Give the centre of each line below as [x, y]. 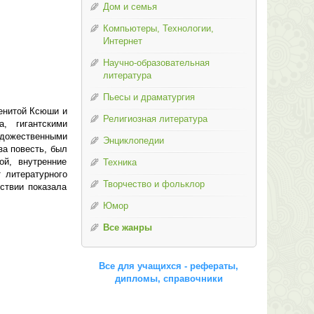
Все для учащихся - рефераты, [169, 266]
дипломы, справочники [169, 279]
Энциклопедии [133, 141]
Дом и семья [130, 7]
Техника [120, 162]
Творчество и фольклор [153, 184]
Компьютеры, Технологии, [158, 28]
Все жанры [127, 227]
